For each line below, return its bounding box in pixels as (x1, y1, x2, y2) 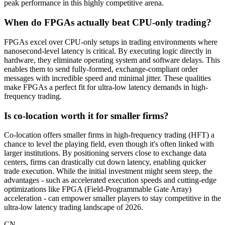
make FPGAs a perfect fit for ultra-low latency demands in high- (4, 82, 208, 91)
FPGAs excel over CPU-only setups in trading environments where (4, 37, 217, 46)
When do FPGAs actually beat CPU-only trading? (4, 17, 211, 28)
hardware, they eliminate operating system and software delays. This (4, 55, 220, 64)
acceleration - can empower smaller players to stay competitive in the (4, 194, 221, 203)
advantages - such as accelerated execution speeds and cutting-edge (4, 176, 216, 185)
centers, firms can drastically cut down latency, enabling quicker (4, 158, 206, 167)
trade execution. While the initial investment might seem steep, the (4, 167, 212, 176)
